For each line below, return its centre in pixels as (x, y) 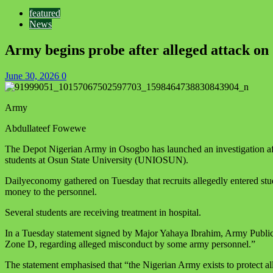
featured (45, 13)
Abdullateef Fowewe (45, 128)
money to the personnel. (51, 191)
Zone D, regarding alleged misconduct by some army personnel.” (130, 244)
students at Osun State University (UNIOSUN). (97, 160)
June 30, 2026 (33, 76)
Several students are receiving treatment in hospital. (103, 212)
